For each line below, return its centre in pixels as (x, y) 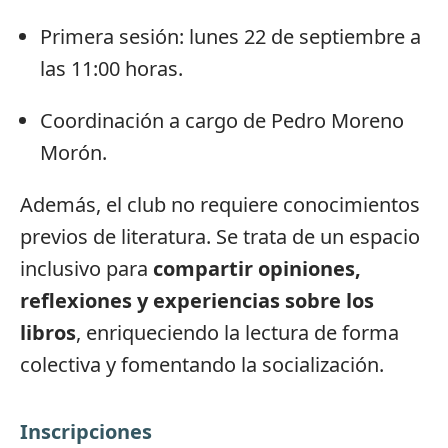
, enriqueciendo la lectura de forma (237, 332)
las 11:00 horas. (111, 68)
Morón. (73, 152)
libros (48, 332)
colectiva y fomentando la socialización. (202, 364)
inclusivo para (86, 268)
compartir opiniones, (257, 268)
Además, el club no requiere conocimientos (220, 204)
